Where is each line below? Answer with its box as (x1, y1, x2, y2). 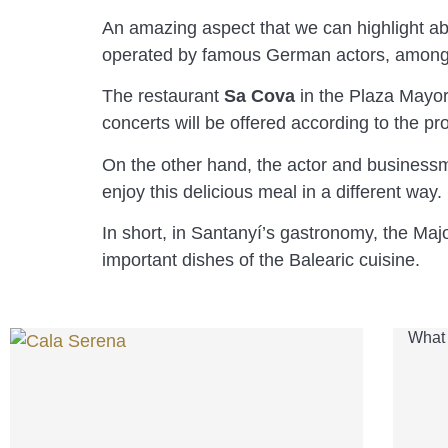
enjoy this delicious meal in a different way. (102, 181, 442, 202)
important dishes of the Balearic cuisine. (102, 249, 420, 270)
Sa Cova (224, 86, 295, 107)
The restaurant (102, 86, 224, 107)
